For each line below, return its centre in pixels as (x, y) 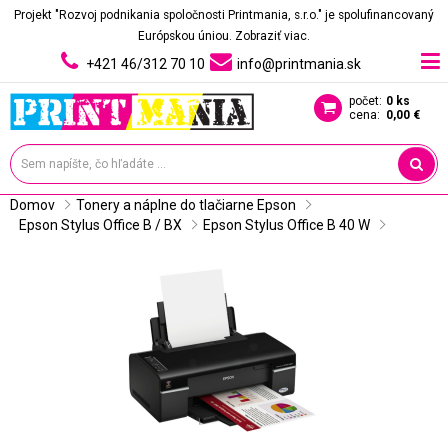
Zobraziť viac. (272, 36)
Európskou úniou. (186, 36)
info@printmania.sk (298, 64)
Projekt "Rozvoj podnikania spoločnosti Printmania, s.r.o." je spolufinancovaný (224, 15)
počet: (365, 101)
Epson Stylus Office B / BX (100, 225)
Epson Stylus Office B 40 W (286, 225)
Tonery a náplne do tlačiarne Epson (186, 205)
